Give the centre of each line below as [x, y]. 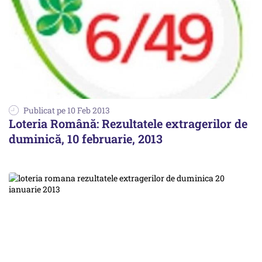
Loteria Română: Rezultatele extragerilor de [128, 124]
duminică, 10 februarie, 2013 [86, 139]
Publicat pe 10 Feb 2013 [67, 111]
